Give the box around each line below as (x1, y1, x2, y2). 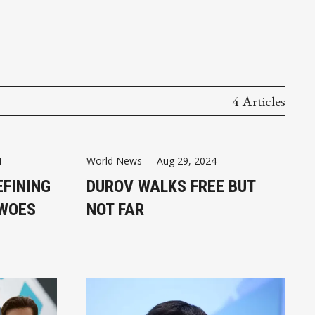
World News (86, 153, 142, 167)
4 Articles (232, 91, 285, 110)
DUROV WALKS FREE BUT (86, 176, 255, 196)
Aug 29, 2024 (156, 153, 217, 167)
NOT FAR (86, 199, 144, 219)
